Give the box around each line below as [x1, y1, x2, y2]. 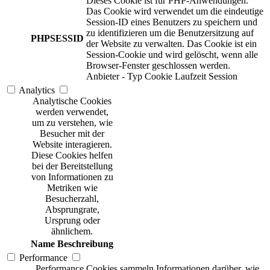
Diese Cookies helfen [31, 150, 113, 161]
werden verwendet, [36, 107, 108, 118]
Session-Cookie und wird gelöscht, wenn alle [86, 49, 258, 60]
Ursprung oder [44, 215, 100, 226]
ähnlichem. [51, 226, 93, 237]
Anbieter [86, 71, 119, 82]
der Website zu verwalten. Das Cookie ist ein [86, 39, 257, 49]
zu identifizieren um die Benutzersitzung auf [86, 28, 254, 39]
